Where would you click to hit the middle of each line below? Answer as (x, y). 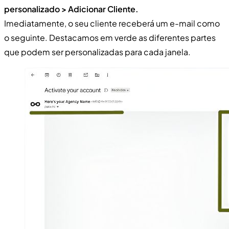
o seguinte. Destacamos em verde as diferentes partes (110, 37)
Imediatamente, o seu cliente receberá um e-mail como (112, 23)
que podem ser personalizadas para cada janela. (97, 52)
